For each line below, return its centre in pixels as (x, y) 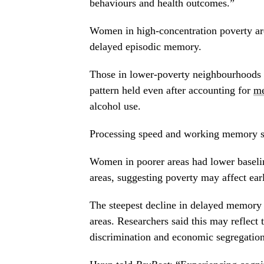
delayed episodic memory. (146, 47)
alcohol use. (115, 106)
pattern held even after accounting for (171, 90)
